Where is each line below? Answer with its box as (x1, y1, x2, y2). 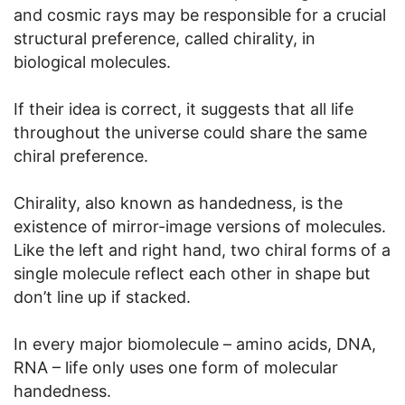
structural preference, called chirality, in (14, 29, 316, 49)
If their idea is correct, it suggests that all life (14, 99, 353, 119)
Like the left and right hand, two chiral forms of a (14, 240, 391, 260)
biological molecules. (14, 52, 171, 72)
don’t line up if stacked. (14, 287, 191, 307)
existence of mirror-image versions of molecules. (14, 217, 386, 237)
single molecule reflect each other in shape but (14, 264, 371, 284)
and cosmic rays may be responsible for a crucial (14, 5, 386, 25)
